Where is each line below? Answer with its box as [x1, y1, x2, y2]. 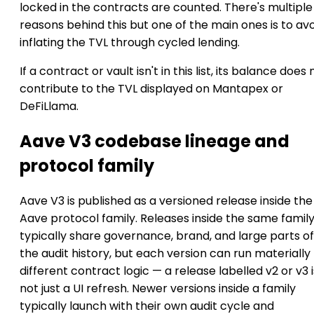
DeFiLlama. [20, 98, 78, 114]
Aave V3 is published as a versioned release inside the [20, 192, 313, 209]
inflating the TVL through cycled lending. [20, 34, 240, 50]
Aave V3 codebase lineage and [20, 129, 289, 153]
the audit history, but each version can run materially [20, 245, 310, 261]
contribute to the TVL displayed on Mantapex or [20, 81, 283, 97]
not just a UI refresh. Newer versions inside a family [20, 280, 296, 296]
